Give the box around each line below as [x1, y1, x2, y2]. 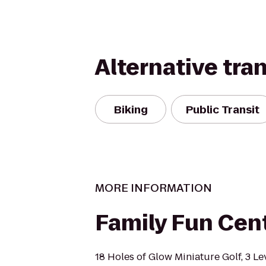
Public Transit [186, 102, 259, 117]
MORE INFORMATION [95, 180, 212, 195]
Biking [113, 102, 148, 117]
